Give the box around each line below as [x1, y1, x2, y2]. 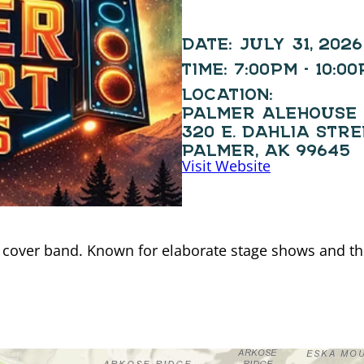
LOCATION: [182, 77, 274, 101]
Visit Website [182, 155, 271, 175]
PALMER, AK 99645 [182, 133, 351, 157]
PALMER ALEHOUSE [182, 96, 357, 119]
